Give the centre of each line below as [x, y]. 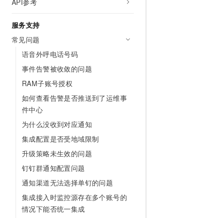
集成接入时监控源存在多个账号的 [74, 197]
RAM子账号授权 [47, 83]
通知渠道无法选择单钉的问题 [68, 182]
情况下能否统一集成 [54, 209]
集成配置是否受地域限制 [61, 139]
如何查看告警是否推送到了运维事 [74, 98]
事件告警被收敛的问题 [57, 69]
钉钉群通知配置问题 [54, 168]
